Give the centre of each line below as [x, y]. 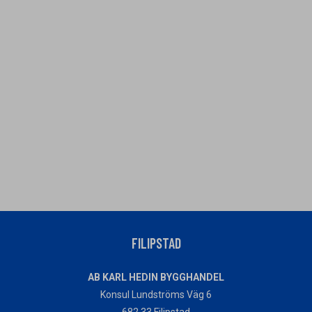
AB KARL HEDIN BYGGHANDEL [156, 277]
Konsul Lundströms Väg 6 [156, 295]
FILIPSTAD [156, 243]
